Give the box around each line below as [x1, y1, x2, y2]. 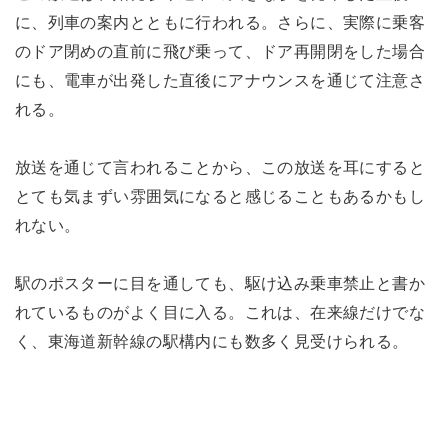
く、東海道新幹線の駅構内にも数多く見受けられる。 [14, 332, 409, 351]
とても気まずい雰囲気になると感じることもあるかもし [14, 187, 426, 206]
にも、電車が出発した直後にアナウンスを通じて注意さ [14, 71, 426, 90]
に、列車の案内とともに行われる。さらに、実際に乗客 [14, 13, 426, 32]
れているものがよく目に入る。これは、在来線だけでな [14, 303, 426, 322]
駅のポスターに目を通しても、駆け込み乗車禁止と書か [14, 274, 426, 293]
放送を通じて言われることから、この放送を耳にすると [14, 158, 426, 177]
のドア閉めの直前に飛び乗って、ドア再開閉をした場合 [14, 42, 426, 61]
